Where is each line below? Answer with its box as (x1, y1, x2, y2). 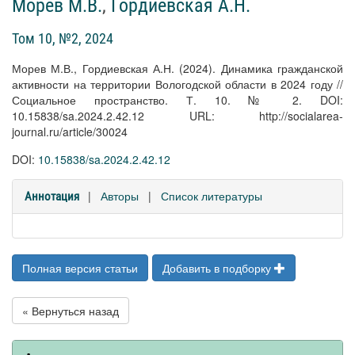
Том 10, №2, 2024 (12, 30, 113, 47)
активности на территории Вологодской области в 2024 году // (12, 76, 343, 92)
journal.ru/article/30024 (12, 124, 128, 139)
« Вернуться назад (22, 303, 119, 319)
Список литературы (161, 188, 262, 204)
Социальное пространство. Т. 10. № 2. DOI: (12, 92, 343, 108)
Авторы (101, 188, 139, 204)
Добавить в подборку (162, 260, 274, 276)
